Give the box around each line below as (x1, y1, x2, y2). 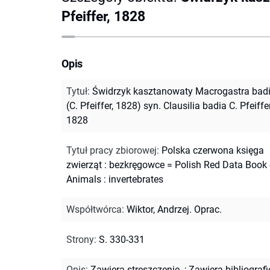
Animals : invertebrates (66, 173, 163, 185)
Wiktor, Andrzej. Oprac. (127, 203, 222, 215)
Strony (66, 233, 94, 245)
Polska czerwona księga (162, 144, 264, 156)
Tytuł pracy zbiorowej (66, 144, 157, 156)
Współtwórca (66, 203, 122, 215)
